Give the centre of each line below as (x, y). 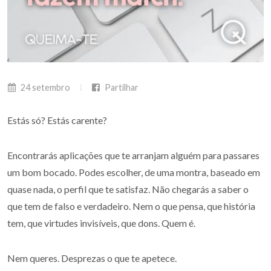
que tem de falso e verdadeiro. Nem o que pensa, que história (131, 206)
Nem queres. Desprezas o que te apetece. (92, 258)
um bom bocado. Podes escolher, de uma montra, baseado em (134, 172)
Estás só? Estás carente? (57, 120)
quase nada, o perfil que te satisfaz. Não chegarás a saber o (128, 189)
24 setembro (44, 87)
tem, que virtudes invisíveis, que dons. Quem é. (101, 223)
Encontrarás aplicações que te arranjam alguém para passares (133, 155)
